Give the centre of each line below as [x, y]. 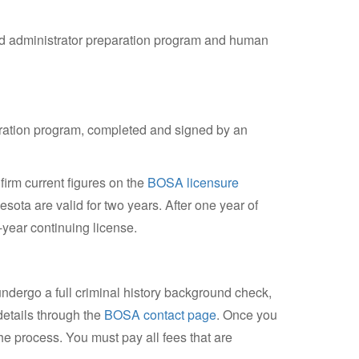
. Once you [246, 315]
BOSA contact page [160, 315]
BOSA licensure [193, 182]
